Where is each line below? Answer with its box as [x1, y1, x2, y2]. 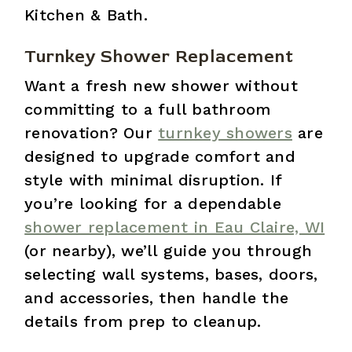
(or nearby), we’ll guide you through [24, 240, 313, 260]
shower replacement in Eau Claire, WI [24, 217, 325, 236]
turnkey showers [158, 123, 292, 142]
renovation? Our [24, 123, 159, 142]
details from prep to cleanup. [24, 311, 262, 331]
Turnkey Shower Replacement [24, 46, 295, 68]
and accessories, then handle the [24, 288, 289, 307]
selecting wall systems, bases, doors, [24, 264, 318, 284]
